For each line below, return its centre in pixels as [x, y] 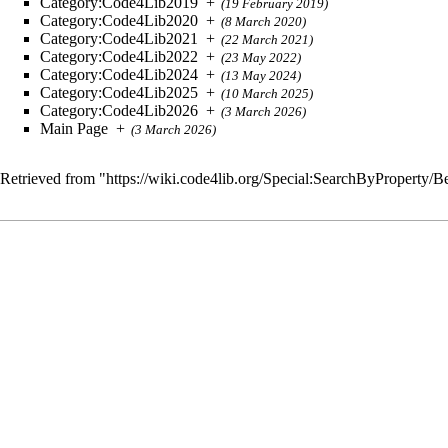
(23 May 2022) [261, 58]
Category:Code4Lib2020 [119, 21]
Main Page [74, 129]
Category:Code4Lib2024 [119, 75]
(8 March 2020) [263, 22]
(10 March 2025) [267, 94]
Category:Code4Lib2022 [119, 57]
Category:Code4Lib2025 [119, 93]
